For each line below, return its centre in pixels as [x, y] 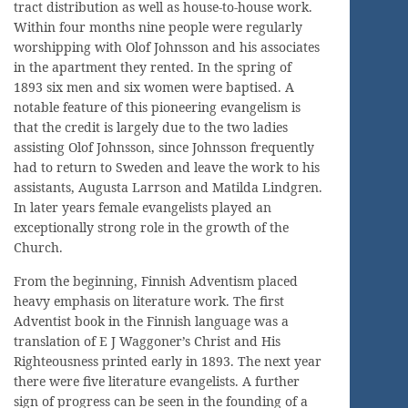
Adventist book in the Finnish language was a [151, 321]
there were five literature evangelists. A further [157, 381]
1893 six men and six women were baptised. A [154, 87]
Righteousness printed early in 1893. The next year [168, 361]
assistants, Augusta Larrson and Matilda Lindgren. [168, 187]
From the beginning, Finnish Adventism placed [156, 280]
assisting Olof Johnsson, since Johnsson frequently [164, 147]
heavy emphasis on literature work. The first [149, 301]
